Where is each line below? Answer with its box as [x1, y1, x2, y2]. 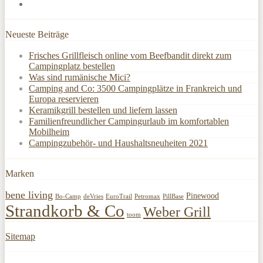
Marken [5, 168, 34, 178]
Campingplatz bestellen [29, 60, 115, 71]
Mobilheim [29, 126, 69, 137]
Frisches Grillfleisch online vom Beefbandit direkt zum [29, 50, 231, 60]
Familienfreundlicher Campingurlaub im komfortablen [29, 116, 229, 126]
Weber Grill [143, 204, 211, 220]
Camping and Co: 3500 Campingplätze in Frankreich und [29, 83, 242, 93]
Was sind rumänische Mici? [29, 72, 130, 82]
